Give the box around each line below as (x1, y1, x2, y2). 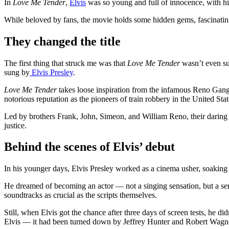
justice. (4, 121, 27, 130)
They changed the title (4, 34, 121, 48)
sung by (4, 67, 30, 77)
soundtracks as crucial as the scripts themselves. (4, 191, 157, 200)
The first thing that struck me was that (4, 58, 127, 67)
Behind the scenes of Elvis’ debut (4, 140, 175, 154)
